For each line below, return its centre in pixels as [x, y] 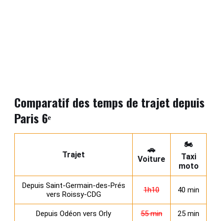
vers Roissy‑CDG [74, 194]
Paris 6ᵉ [33, 118]
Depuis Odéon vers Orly [74, 214]
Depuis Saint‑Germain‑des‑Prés [74, 185]
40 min [188, 190]
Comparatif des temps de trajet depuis [110, 102]
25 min [188, 214]
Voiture [151, 159]
